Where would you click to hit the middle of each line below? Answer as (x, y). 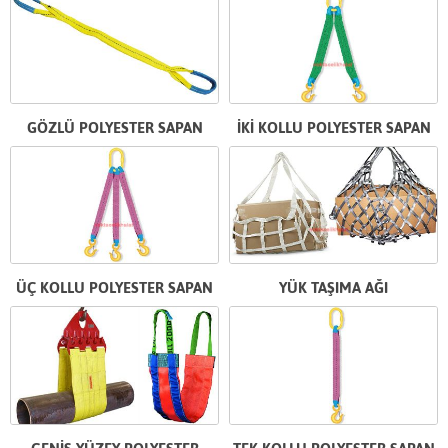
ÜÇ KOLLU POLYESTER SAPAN (114, 288)
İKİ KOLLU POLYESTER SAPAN (333, 127)
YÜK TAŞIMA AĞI (333, 288)
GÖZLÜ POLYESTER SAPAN (114, 127)
